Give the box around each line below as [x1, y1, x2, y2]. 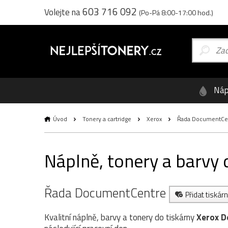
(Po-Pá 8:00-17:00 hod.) [139, 7, 213, 18]
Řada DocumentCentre [44, 183, 169, 203]
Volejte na [44, 6, 82, 19]
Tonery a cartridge [82, 114, 131, 124]
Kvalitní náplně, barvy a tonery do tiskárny [44, 211, 196, 224]
